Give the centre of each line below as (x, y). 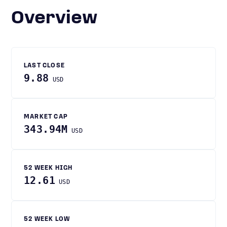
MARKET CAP (46, 117)
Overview (61, 19)
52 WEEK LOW (47, 219)
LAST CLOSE (44, 66)
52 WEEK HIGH (48, 168)
